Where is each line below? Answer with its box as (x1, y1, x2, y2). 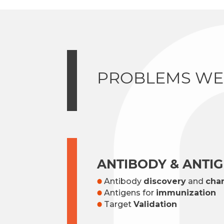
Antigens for (102, 187, 156, 197)
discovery (143, 176, 186, 186)
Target (102, 199, 134, 209)
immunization (156, 187, 216, 197)
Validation (133, 199, 177, 209)
